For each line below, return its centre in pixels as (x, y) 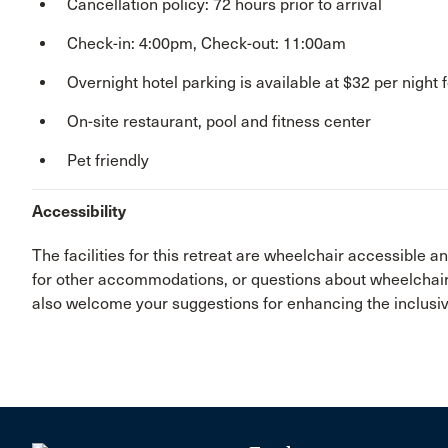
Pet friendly (108, 161)
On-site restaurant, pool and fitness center (219, 122)
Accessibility (79, 212)
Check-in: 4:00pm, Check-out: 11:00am (206, 44)
